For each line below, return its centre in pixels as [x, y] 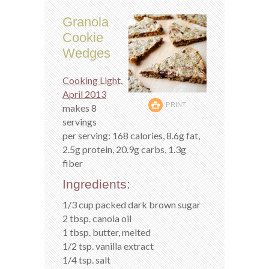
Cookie [83, 37]
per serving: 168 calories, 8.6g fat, [131, 135]
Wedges [86, 53]
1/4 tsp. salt [86, 259]
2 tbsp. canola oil [97, 218]
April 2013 [84, 94]
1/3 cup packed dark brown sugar [131, 204]
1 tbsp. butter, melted [107, 232]
